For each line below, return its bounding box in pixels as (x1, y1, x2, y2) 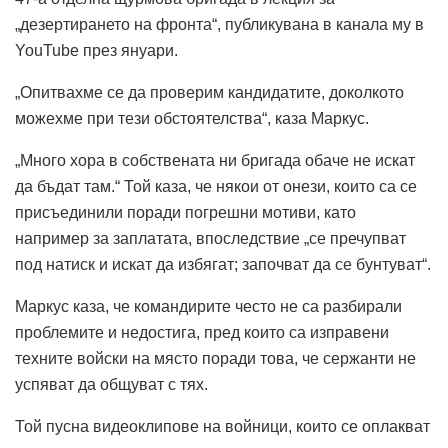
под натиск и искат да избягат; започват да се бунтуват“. (15, 255, 431, 273)
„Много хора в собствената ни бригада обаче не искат (15, 151, 415, 169)
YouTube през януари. (15, 41, 178, 59)
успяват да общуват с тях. (15, 375, 208, 393)
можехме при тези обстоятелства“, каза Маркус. (15, 109, 369, 127)
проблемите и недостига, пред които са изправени (15, 323, 389, 341)
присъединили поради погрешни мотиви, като (15, 203, 356, 221)
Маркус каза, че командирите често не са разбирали (15, 297, 402, 315)
